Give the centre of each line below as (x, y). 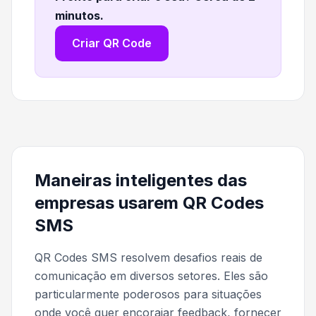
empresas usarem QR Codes (149, 203)
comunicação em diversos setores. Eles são (151, 276)
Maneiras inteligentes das (141, 181)
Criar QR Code (112, 43)
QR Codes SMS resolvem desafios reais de (148, 258)
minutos (78, 16)
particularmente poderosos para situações (148, 294)
